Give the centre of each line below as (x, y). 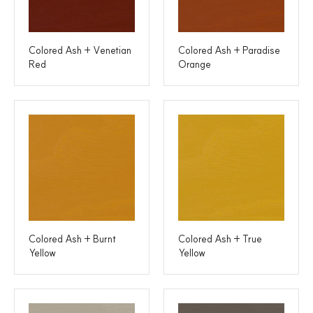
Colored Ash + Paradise (229, 50)
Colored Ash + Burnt (72, 239)
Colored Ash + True (220, 239)
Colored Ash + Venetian (80, 50)
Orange (195, 64)
